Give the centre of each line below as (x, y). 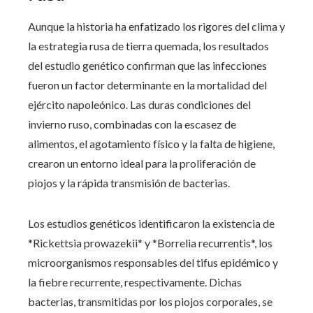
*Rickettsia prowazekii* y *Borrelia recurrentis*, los (150, 242)
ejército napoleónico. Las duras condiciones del (139, 104)
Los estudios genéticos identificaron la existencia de (151, 223)
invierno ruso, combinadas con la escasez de (132, 124)
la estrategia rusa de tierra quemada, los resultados (148, 45)
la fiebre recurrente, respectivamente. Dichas (135, 282)
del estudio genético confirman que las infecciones (147, 65)
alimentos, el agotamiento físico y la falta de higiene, (151, 143)
